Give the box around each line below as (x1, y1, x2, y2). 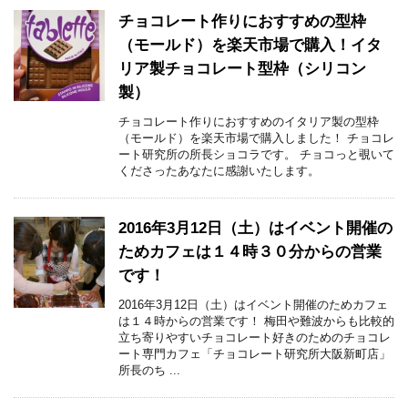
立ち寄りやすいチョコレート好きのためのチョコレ (118, 331, 391, 345)
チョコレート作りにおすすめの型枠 (118, 13, 366, 31)
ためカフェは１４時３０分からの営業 (118, 243, 382, 261)
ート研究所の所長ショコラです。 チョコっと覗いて (118, 148, 394, 162)
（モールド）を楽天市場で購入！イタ (118, 36, 382, 55)
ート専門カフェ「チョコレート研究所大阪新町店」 (118, 347, 391, 362)
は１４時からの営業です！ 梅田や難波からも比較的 (118, 314, 394, 329)
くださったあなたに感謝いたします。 (118, 164, 320, 178)
